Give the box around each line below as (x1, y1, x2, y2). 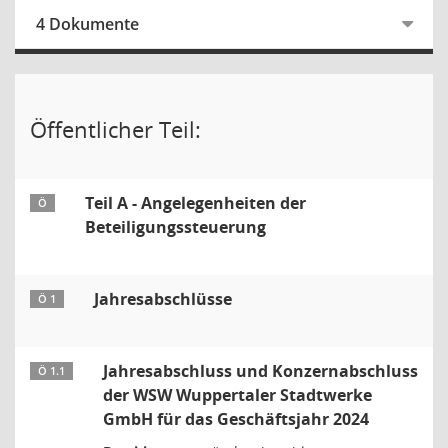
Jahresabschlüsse (94, 288, 232, 310)
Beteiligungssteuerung (85, 216, 266, 238)
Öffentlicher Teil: (30, 114, 201, 144)
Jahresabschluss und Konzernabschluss (103, 360, 418, 382)
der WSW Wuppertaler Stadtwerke (103, 384, 372, 406)
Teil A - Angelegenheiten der (85, 192, 306, 214)
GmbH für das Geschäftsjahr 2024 (103, 408, 369, 430)
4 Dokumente (36, 13, 139, 35)
